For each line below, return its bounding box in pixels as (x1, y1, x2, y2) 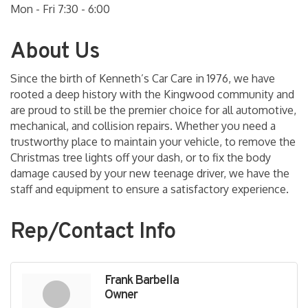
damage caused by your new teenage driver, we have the (10, 166, 289, 181)
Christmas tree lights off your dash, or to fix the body (10, 151, 271, 165)
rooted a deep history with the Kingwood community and (10, 87, 294, 102)
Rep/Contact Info (10, 219, 175, 247)
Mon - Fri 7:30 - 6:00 (10, 2, 110, 16)
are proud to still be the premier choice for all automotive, (10, 103, 296, 118)
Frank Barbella (104, 273, 179, 289)
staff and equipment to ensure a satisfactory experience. (10, 182, 289, 197)
